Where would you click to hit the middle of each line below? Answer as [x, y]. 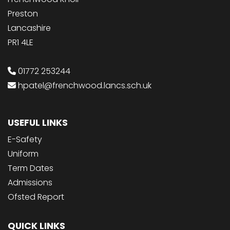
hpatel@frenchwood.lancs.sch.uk [85, 86]
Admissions [30, 183]
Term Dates [31, 168]
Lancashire [29, 28]
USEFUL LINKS [38, 123]
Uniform [23, 154]
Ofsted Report [36, 197]
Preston [23, 14]
